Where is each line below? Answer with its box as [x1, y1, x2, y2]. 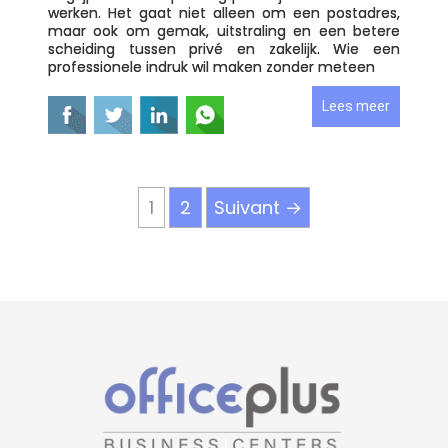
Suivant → [214, 195, 302, 220]
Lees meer [322, 98, 390, 114]
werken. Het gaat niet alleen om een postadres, [48, 3, 400, 23]
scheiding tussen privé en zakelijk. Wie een [48, 39, 400, 59]
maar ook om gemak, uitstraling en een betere [48, 21, 400, 41]
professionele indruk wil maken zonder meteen [48, 57, 375, 77]
